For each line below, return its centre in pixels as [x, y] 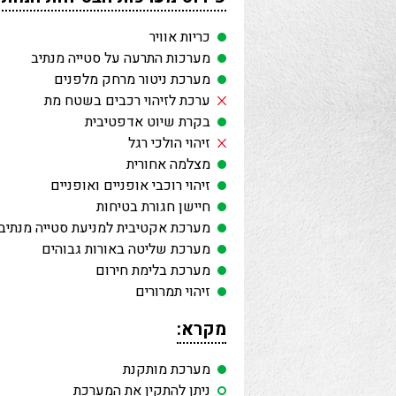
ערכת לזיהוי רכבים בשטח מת [127, 100]
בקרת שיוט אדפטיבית [148, 122]
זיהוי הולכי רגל [169, 143]
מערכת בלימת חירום [153, 270]
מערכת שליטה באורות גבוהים [126, 249]
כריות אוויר [180, 37]
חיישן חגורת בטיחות [153, 206]
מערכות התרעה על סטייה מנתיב [121, 58]
